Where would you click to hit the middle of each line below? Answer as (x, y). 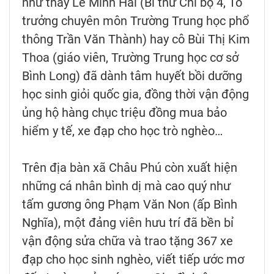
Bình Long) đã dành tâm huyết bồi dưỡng (132, 76)
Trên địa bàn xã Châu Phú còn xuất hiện (130, 167)
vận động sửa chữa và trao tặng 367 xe (128, 241)
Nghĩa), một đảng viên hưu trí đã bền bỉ (128, 222)
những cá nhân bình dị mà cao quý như (126, 186)
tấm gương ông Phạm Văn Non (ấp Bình (130, 204)
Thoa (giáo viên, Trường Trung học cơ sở (130, 57)
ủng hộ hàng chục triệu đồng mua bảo (124, 112)
